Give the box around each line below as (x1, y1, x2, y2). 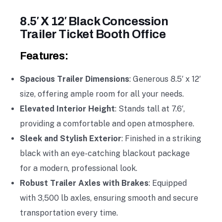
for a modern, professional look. (20, 164, 137, 173)
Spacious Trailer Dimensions (20, 74, 129, 84)
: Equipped (149, 178, 187, 188)
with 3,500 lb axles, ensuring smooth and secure (20, 193, 198, 203)
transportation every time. (20, 208, 118, 218)
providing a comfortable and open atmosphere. (20, 119, 194, 128)
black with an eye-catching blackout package (20, 149, 190, 158)
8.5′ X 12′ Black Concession (20, 15, 168, 28)
